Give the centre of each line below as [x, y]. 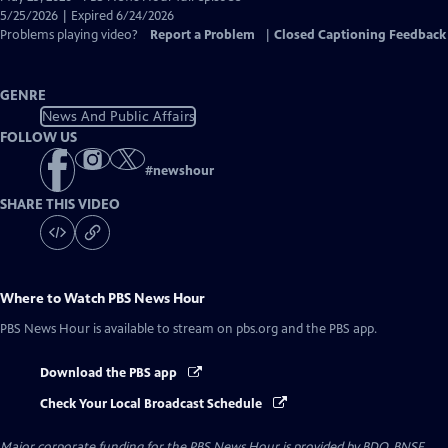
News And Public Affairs [118, 116]
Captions [142, 34]
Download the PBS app [110, 373]
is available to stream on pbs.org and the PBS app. [233, 329]
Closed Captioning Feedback [360, 35]
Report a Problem [202, 35]
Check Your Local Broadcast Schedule [152, 403]
